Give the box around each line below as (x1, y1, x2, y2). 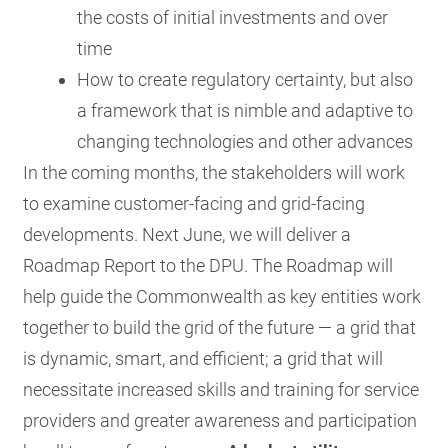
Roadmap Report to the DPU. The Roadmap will (23, 254, 394, 276)
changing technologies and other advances (77, 130, 414, 152)
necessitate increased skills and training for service (23, 378, 420, 400)
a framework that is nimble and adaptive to (77, 99, 414, 121)
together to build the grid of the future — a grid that (23, 316, 417, 338)
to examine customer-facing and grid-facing (23, 192, 366, 214)
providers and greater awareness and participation (23, 409, 418, 431)
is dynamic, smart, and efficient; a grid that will (23, 347, 384, 369)
